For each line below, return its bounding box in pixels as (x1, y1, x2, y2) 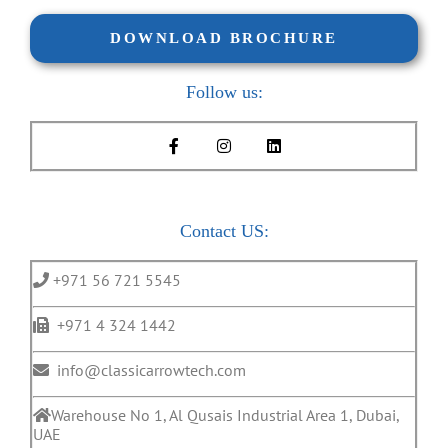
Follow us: (185, 82, 263, 102)
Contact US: (179, 220, 269, 241)
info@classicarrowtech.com (49, 359, 246, 380)
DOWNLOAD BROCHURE (110, 30, 338, 46)
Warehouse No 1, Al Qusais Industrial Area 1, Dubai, (51, 404, 399, 425)
